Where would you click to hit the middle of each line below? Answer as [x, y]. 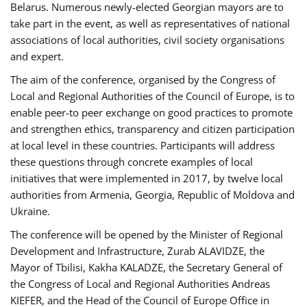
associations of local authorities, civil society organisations [147, 39]
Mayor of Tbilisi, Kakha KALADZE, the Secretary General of [146, 267]
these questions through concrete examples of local [132, 161]
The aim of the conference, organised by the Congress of [143, 79]
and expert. [37, 56]
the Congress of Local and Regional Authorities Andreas [140, 283]
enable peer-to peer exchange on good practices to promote [151, 112]
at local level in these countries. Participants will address [143, 145]
